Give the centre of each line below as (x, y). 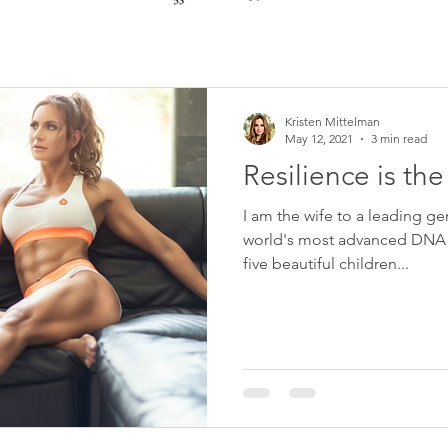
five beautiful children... (326, 264)
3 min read (399, 139)
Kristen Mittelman (332, 122)
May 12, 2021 (319, 139)
